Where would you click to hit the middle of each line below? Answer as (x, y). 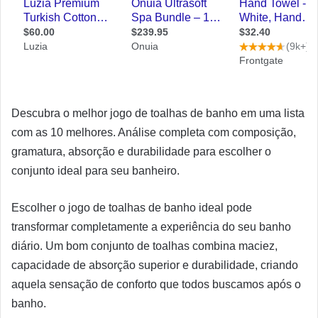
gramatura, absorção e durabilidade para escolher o (141, 152)
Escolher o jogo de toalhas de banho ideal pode (132, 208)
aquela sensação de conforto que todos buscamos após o (156, 284)
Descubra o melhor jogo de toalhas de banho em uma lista (158, 113)
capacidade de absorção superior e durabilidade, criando (155, 265)
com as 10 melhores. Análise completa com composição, (154, 132)
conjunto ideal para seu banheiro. (95, 171)
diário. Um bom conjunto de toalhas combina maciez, (144, 246)
